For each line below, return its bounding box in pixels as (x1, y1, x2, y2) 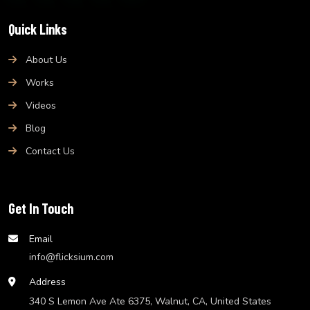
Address (29, 275, 66, 289)
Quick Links (8, 20, 67, 37)
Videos (26, 98, 56, 112)
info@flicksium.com (29, 250, 113, 264)
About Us (26, 53, 67, 66)
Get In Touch (8, 199, 73, 217)
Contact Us (26, 144, 75, 158)
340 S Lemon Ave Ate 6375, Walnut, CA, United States (29, 294, 271, 308)
